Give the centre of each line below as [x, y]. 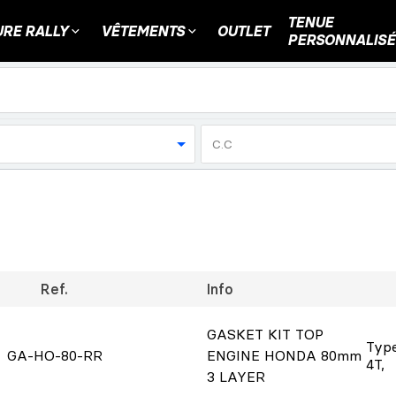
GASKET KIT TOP [265, 334]
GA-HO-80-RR [54, 355]
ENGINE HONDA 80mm [284, 355]
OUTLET [244, 31]
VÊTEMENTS [143, 31]
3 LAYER [236, 377]
